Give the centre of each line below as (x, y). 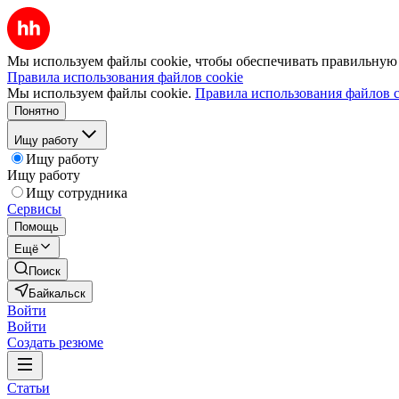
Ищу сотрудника (77, 193)
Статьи (28, 388)
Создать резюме (55, 342)
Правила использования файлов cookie (125, 77)
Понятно (37, 111)
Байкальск (57, 293)
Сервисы (34, 209)
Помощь (37, 227)
